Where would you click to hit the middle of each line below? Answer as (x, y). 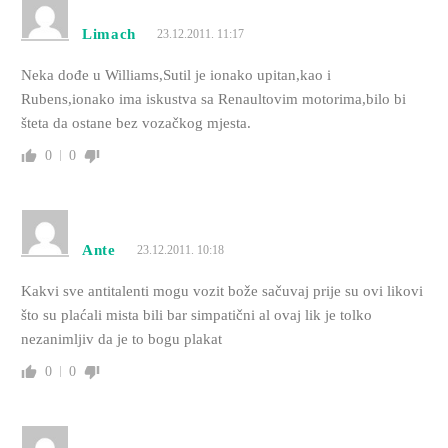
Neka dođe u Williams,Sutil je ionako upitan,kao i (175, 74)
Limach (109, 33)
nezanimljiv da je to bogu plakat (121, 338)
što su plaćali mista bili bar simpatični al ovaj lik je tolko (196, 314)
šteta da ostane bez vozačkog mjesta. (135, 122)
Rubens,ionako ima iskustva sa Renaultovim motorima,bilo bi (213, 98)
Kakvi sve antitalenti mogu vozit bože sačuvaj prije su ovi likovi (221, 290)
